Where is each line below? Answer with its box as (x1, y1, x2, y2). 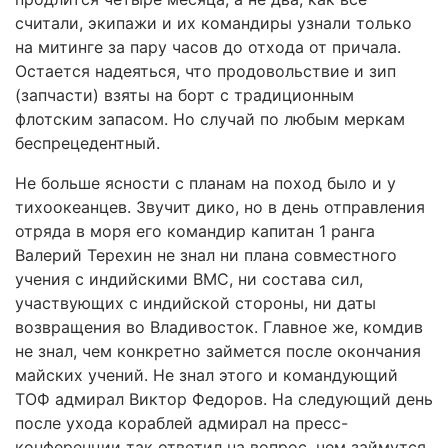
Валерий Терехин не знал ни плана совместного (15, 245, 397, 265)
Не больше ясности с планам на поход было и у (15, 173, 396, 193)
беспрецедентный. (15, 133, 160, 153)
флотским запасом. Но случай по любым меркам (15, 109, 405, 129)
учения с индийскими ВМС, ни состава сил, (15, 269, 363, 289)
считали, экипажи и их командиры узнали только (15, 13, 412, 33)
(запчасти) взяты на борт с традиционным (15, 85, 354, 105)
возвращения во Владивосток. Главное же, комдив (15, 317, 423, 337)
